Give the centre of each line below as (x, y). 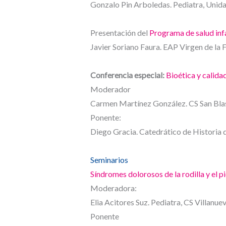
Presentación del (120, 33)
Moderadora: (113, 188)
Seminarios (109, 160)
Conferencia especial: (128, 75)
